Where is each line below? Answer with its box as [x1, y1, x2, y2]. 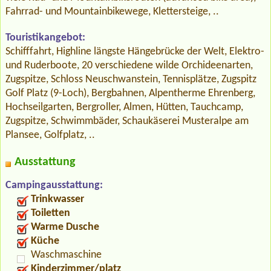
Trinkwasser [31, 194, 84, 206]
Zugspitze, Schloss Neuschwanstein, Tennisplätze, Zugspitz [5, 74, 256, 86]
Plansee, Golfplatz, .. [5, 129, 95, 142]
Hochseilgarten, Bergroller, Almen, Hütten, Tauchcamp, [5, 102, 243, 114]
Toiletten [31, 207, 70, 220]
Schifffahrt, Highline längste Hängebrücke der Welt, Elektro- [5, 46, 264, 58]
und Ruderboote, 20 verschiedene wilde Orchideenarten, [5, 60, 253, 72]
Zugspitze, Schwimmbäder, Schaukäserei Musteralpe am [5, 116, 249, 128]
